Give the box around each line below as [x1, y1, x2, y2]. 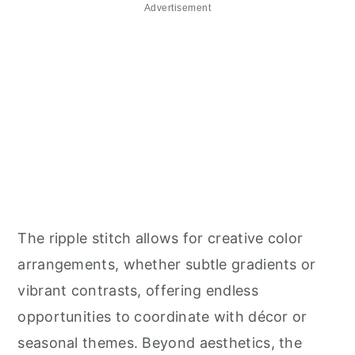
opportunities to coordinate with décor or [17, 307, 307, 325]
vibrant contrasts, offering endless [17, 281, 258, 299]
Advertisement [143, 2, 212, 13]
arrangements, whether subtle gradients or [17, 255, 316, 273]
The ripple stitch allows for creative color [17, 229, 303, 246]
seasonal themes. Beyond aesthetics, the [17, 334, 303, 351]
